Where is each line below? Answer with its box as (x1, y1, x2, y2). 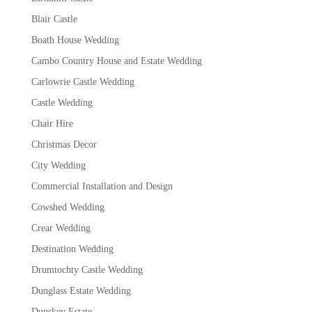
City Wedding (31, 159, 86, 171)
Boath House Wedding (31, 34, 119, 45)
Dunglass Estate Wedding (31, 285, 131, 296)
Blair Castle (31, 13, 77, 24)
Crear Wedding (31, 222, 91, 233)
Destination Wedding (31, 243, 114, 254)
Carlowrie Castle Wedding (31, 76, 134, 87)
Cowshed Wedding (31, 201, 104, 212)
